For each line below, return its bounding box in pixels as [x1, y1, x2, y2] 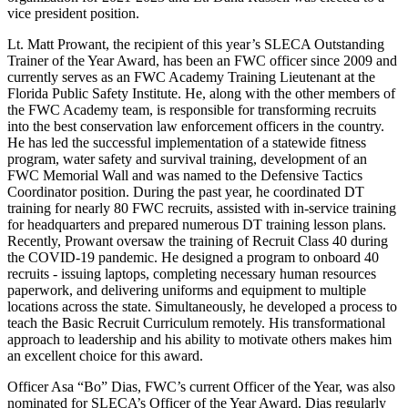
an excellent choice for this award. [7, 347, 203, 363]
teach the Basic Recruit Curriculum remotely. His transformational [7, 314, 385, 331]
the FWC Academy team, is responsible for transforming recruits [7, 101, 376, 117]
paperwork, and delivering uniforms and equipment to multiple [7, 281, 366, 298]
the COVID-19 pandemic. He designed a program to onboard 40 [7, 249, 379, 265]
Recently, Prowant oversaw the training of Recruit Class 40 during [7, 232, 388, 249]
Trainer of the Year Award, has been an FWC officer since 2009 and [7, 52, 397, 68]
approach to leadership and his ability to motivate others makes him [7, 331, 392, 347]
